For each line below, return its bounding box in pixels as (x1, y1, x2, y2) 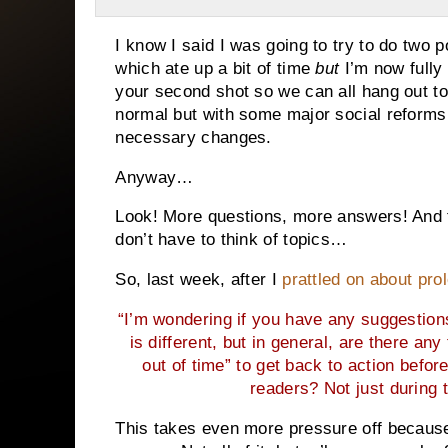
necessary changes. (115, 127, 272, 147)
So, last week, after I (115, 270, 283, 290)
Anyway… (115, 167, 194, 187)
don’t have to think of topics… (115, 230, 348, 250)
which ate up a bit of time (115, 58, 316, 78)
